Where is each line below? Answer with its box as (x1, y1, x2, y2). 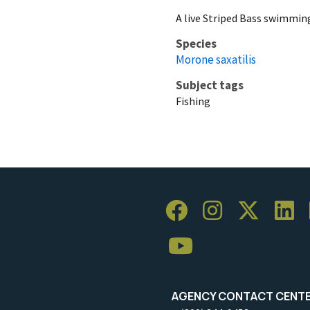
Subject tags (176, 77, 244, 93)
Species (176, 35, 217, 51)
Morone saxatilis (176, 51, 256, 67)
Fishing (176, 93, 210, 108)
